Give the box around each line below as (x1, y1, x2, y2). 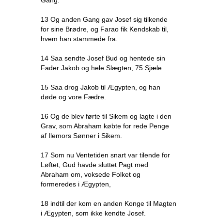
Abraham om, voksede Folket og (41, 170, 140, 178)
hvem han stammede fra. (41, 35, 118, 43)
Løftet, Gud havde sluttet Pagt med (41, 161, 148, 169)
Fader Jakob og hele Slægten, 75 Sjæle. (41, 64, 164, 72)
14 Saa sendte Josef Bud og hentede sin (41, 54, 165, 62)
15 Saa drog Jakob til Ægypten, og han (41, 83, 160, 91)
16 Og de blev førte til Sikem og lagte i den (41, 112, 171, 120)
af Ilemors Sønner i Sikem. (41, 132, 122, 139)
